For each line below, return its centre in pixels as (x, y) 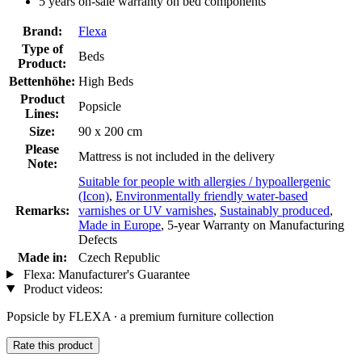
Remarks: (42, 210)
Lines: (42, 113)
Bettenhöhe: (42, 81)
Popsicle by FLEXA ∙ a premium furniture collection (140, 316)
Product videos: (61, 288)
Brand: (42, 31)
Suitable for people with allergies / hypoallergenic (204, 181)
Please (42, 149)
